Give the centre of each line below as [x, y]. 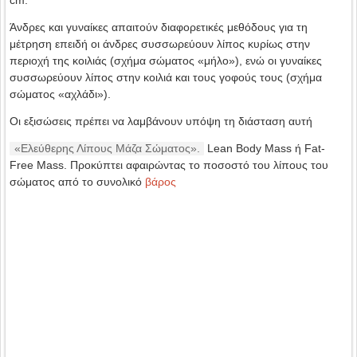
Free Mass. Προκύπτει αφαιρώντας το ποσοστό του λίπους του [169, 165]
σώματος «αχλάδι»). [60, 94]
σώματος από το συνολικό [77, 182]
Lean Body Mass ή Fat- [265, 148]
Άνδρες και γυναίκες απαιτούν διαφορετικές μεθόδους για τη [159, 27]
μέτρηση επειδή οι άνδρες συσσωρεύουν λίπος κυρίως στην [160, 44]
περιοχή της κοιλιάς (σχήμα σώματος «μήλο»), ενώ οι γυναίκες [166, 61]
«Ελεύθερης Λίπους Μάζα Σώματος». [107, 148]
